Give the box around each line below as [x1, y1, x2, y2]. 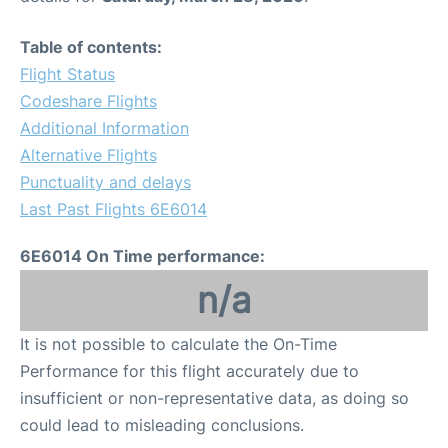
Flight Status [20, 64, 115, 84]
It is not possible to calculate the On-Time [20, 334, 337, 354]
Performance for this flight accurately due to [20, 361, 359, 381]
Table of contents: [20, 37, 162, 57]
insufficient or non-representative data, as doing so [20, 388, 409, 408]
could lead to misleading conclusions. [20, 415, 304, 435]
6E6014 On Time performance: [20, 246, 265, 266]
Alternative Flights [20, 145, 157, 165]
